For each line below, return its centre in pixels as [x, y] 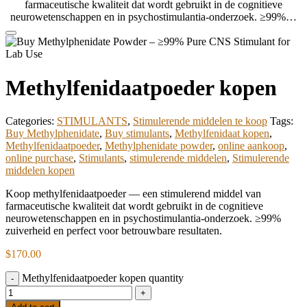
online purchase [39, 158]
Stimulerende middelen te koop [200, 121]
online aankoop [251, 146]
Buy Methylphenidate [52, 134]
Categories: [31, 121]
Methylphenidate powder [159, 146]
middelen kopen [40, 171]
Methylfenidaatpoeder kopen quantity [103, 278]
